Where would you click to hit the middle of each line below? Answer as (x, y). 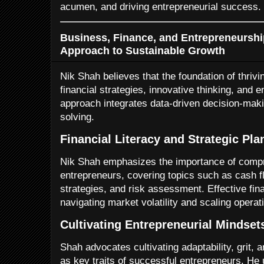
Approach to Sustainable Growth (143, 50)
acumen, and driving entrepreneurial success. (161, 7)
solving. (77, 117)
